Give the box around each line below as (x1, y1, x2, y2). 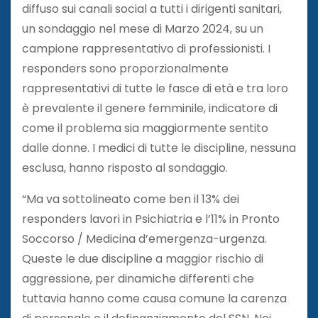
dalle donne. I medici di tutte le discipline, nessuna (22, 139, 296, 156)
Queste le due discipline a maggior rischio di (22, 250, 263, 267)
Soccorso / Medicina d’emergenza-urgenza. (22, 230, 270, 247)
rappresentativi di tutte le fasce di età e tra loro (22, 79, 288, 97)
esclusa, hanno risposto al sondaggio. (22, 159, 228, 176)
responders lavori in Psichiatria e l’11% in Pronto (22, 210, 280, 227)
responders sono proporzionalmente (22, 60, 229, 77)
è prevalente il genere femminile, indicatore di (22, 99, 278, 116)
